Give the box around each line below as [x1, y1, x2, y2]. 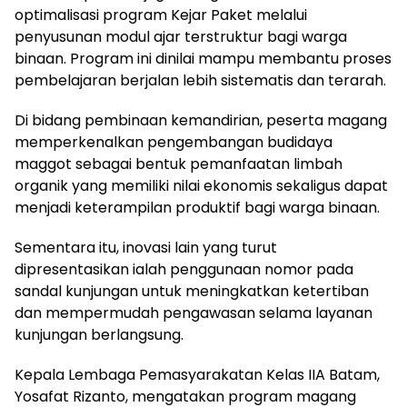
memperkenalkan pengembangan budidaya [15, 131, 333, 153]
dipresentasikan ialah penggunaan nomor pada [15, 258, 353, 280]
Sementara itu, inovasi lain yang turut [15, 236, 277, 258]
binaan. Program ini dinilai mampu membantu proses [15, 47, 392, 69]
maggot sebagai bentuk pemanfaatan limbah [15, 153, 342, 174]
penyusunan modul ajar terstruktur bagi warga [15, 25, 347, 47]
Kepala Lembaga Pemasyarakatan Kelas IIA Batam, [15, 363, 380, 385]
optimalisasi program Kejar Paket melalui [15, 4, 307, 25]
